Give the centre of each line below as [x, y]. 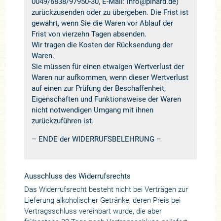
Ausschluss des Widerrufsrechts [77, 176]
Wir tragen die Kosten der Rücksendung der [102, 45]
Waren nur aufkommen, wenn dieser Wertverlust [110, 77]
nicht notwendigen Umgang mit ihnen [92, 110]
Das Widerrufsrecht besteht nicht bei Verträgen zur [106, 190]
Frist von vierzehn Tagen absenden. [89, 34]
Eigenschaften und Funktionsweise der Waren [106, 99]
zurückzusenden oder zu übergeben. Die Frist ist [110, 12]
